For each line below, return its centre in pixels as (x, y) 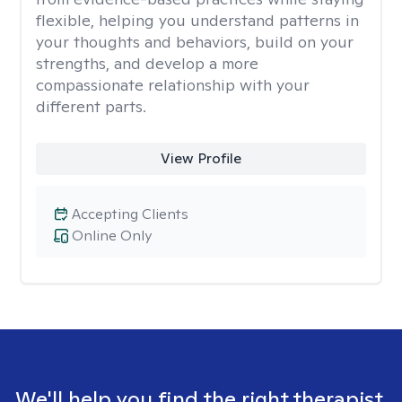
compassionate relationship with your (173, 85)
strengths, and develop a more (147, 63)
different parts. (91, 106)
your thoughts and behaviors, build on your (195, 42)
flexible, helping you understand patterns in (197, 20)
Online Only (112, 236)
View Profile (201, 158)
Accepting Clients (130, 214)
